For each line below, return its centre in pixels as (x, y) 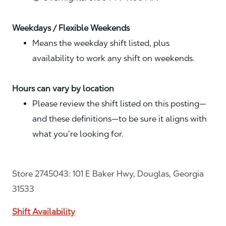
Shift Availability (44, 212)
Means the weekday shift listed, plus (101, 43)
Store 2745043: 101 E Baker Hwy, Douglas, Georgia (108, 174)
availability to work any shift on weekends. (114, 59)
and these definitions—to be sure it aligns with (120, 119)
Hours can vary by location (63, 89)
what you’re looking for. (78, 134)
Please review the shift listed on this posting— (119, 104)
